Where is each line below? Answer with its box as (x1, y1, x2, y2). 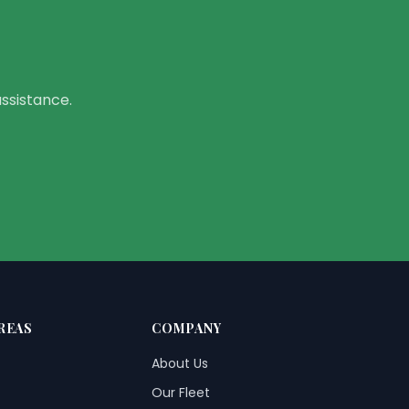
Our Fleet (152, 383, 211, 402)
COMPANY (152, 320, 222, 337)
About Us (152, 354, 209, 372)
